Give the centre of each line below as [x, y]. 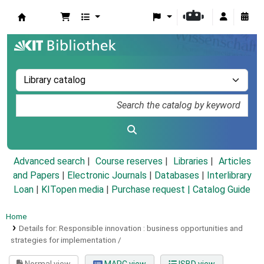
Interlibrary [229, 176]
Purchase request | [152, 190]
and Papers [36, 176]
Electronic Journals [107, 176]
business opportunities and [194, 228]
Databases [176, 176]
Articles [235, 161]
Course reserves [129, 161]
